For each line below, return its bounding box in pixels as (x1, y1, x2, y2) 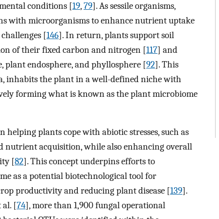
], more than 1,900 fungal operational (25, 200, 165, 211)
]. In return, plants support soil (59, 29, 174, 41)
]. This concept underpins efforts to (23, 156, 155, 167)
